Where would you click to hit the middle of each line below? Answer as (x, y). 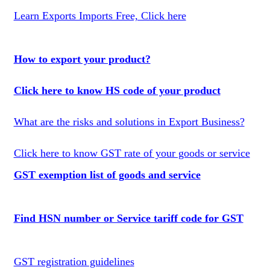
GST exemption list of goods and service (107, 175)
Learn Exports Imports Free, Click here (100, 16)
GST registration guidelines (74, 262)
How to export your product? (82, 59)
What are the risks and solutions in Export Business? (129, 122)
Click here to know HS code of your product (117, 90)
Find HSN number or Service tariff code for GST (128, 218)
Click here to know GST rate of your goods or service (132, 153)
